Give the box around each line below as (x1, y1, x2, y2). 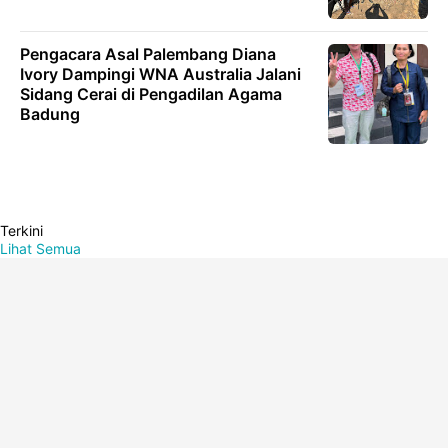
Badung (20, 104, 80, 124)
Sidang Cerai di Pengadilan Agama (20, 84, 282, 104)
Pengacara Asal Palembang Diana (20, 44, 276, 64)
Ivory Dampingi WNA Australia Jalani (20, 64, 301, 84)
